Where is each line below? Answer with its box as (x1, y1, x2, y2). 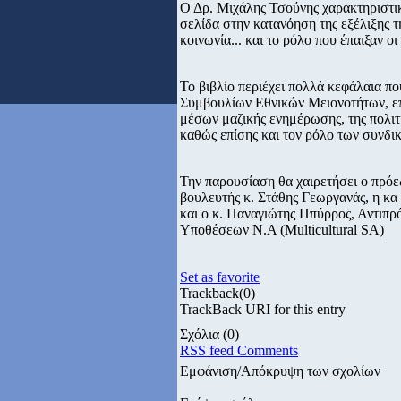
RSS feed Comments (180, 343, 298, 358)
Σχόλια (180, 327, 223, 342)
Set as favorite (180, 269, 260, 285)
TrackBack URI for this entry (180, 302, 346, 317)
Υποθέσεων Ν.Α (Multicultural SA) (180, 222, 384, 237)
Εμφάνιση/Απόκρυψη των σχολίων (180, 363, 380, 379)
